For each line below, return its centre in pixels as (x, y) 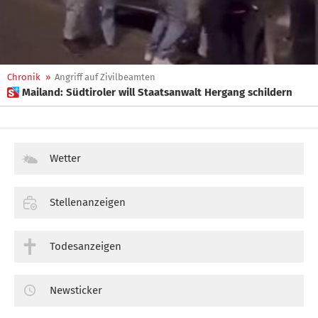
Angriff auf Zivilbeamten (105, 77)
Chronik (24, 77)
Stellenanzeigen (88, 202)
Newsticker (76, 290)
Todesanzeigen (86, 246)
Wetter (65, 158)
